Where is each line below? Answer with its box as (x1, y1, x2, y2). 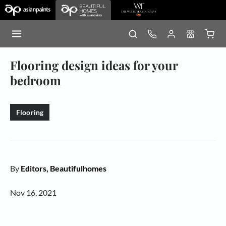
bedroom (10, 72, 61, 88)
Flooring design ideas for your (10, 57, 178, 73)
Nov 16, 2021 (10, 188, 56, 197)
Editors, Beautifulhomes (21, 163, 106, 173)
